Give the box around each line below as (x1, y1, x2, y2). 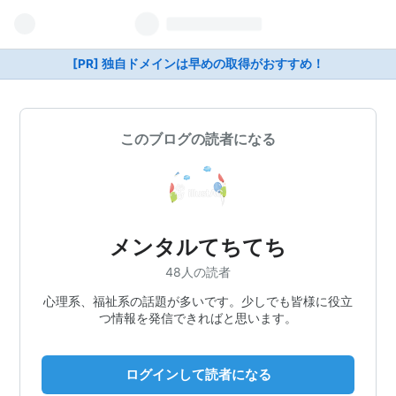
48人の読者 (165, 263, 231, 279)
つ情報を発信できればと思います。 (99, 309, 297, 325)
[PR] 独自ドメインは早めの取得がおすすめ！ (72, 57, 324, 71)
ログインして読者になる (125, 365, 271, 383)
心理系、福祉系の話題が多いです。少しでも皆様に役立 (43, 293, 353, 308)
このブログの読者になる (120, 130, 276, 148)
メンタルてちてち (110, 234, 286, 260)
